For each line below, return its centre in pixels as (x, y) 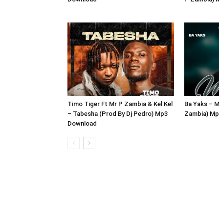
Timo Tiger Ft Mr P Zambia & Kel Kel (120, 104)
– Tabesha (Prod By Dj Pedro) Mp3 (118, 114)
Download (82, 123)
